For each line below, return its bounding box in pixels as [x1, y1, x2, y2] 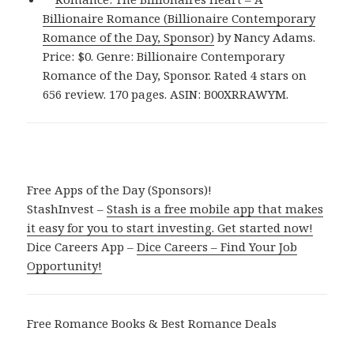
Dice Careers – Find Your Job [137, 239, 298, 255]
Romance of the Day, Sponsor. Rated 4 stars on [43, 67, 307, 84]
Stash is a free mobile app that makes [107, 201, 324, 217]
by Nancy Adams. [214, 29, 316, 46]
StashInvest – [27, 201, 107, 217]
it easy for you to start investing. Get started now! [27, 220, 314, 236]
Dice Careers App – [27, 239, 137, 255]
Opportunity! [27, 258, 103, 274]
